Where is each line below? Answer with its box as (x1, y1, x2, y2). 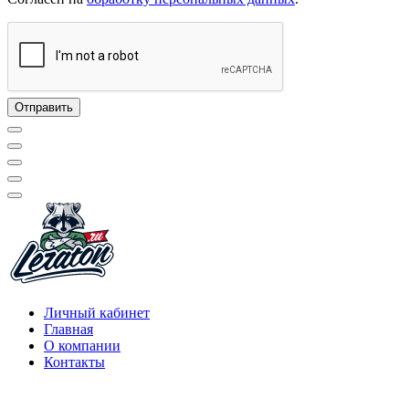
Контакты (44, 354, 105, 371)
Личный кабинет (44, 305, 150, 321)
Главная (44, 321, 93, 338)
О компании (44, 338, 121, 354)
